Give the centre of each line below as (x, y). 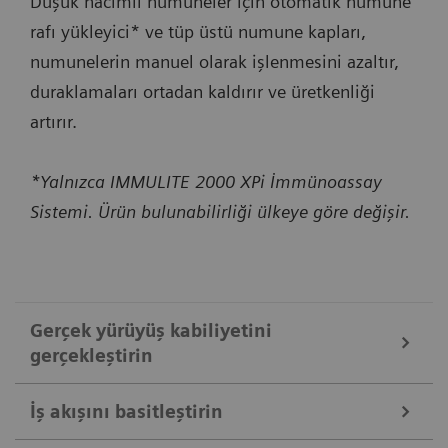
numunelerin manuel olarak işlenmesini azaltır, (214, 61)
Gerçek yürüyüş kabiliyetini (151, 330)
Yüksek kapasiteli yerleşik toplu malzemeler (149, 432)
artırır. (53, 121)
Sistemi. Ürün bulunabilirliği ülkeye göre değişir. (220, 211)
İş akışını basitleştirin (126, 411)
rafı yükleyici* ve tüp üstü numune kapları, (198, 31)
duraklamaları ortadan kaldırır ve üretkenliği (202, 91)
